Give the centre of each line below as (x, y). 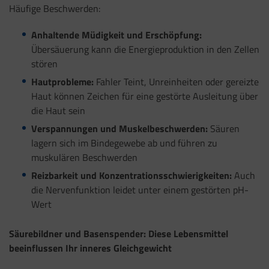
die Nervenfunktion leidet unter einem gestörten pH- (140, 189)
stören (44, 64)
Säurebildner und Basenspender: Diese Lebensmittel (119, 234)
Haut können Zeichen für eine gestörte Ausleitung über (144, 96)
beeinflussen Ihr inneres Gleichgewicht (90, 248)
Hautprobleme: (62, 82)
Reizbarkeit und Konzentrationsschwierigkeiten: (131, 175)
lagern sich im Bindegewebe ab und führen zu (124, 143)
